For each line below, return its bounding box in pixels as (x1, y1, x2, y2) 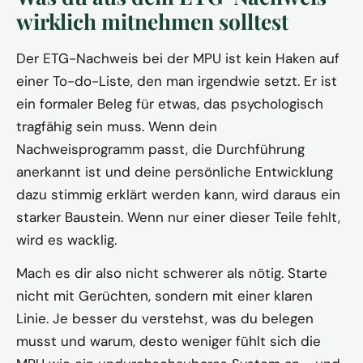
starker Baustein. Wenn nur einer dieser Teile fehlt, (16, 207, 340, 226)
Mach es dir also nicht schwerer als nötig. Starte (16, 263, 327, 282)
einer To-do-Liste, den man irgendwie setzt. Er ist (16, 71, 337, 90)
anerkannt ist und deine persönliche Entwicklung (16, 162, 333, 181)
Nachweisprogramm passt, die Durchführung (16, 139, 305, 158)
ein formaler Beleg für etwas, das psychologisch (16, 94, 323, 113)
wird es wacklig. (16, 230, 117, 249)
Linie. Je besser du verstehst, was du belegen (16, 309, 314, 327)
